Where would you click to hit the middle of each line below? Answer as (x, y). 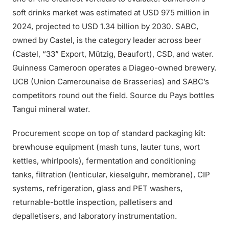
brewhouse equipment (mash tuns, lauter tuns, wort (106, 147)
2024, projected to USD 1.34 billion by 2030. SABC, (105, 26)
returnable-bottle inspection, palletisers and (92, 202)
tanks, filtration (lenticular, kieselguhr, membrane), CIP (111, 175)
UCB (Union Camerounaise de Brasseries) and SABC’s (111, 82)
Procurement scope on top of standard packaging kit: (109, 133)
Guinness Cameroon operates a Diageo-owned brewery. (114, 68)
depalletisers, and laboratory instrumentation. (95, 216)
